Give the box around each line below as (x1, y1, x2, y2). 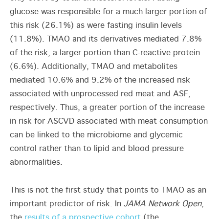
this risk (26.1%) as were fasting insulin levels (10, 22, 182, 30)
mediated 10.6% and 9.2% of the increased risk (10, 76, 190, 85)
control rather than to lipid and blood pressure (10, 145, 184, 153)
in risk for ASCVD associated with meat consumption (10, 117, 208, 126)
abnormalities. (10, 158, 68, 167)
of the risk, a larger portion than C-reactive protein (10, 49, 200, 57)
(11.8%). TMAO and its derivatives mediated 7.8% (10, 35, 201, 44)
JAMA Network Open (124, 200, 201, 208)
